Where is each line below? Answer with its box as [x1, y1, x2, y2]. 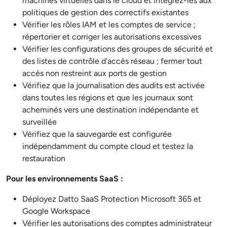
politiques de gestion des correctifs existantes [22, 8, 188, 17]
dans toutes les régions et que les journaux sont [22, 93, 193, 102]
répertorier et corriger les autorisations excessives [22, 32, 201, 42]
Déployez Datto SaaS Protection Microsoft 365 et [22, 194, 201, 204]
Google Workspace [22, 206, 90, 216]
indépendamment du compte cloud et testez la [22, 141, 193, 151]
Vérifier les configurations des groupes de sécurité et [22, 44, 213, 54]
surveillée [22, 117, 57, 127]
